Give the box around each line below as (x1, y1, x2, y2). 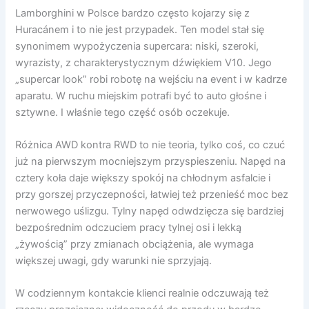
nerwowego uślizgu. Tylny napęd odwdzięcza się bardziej (15, 205, 284, 217)
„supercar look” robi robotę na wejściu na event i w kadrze (15, 72, 288, 86)
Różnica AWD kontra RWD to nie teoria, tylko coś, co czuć (15, 139, 286, 151)
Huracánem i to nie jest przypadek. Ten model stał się (15, 23, 265, 36)
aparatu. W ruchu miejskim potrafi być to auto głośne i (15, 89, 267, 102)
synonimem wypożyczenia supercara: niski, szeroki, (15, 39, 259, 52)
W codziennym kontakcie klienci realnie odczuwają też (15, 287, 270, 300)
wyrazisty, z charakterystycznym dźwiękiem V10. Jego (15, 56, 272, 69)
